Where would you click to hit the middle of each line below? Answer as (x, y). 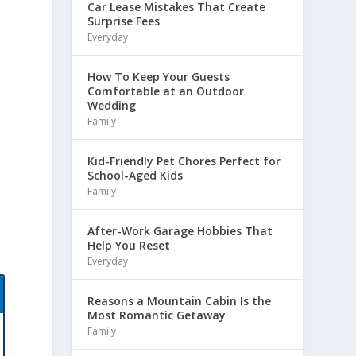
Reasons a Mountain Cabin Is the (180, 300)
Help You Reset (129, 245)
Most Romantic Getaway (157, 315)
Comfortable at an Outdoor (166, 91)
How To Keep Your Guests (159, 76)
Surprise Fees (124, 21)
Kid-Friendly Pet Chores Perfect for (184, 161)
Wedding (112, 105)
